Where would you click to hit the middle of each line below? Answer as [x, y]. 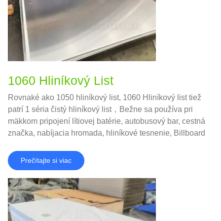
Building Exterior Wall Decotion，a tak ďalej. [86, 145]
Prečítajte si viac [46, 160]
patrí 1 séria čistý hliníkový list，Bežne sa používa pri [100, 109]
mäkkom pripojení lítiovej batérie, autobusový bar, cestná [107, 121]
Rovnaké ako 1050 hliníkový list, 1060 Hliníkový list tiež [105, 97]
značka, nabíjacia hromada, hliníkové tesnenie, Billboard [107, 133]
